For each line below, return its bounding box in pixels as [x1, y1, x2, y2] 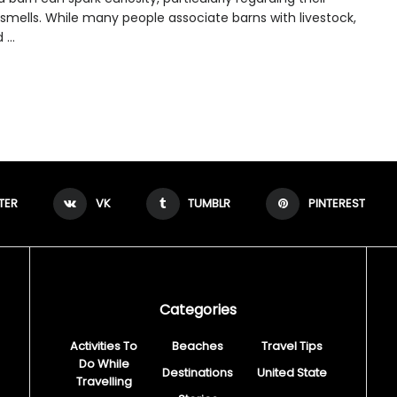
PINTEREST [307, 194, 365, 212]
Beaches [172, 337, 224, 354]
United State [257, 363, 328, 381]
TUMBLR [188, 194, 231, 212]
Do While [78, 354, 129, 372]
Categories [160, 299, 237, 320]
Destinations [162, 363, 234, 381]
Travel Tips [261, 337, 323, 354]
